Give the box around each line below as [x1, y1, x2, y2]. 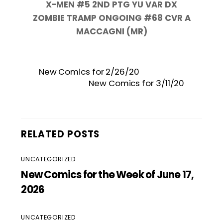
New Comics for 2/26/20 [38, 65, 139, 78]
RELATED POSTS [21, 127, 100, 140]
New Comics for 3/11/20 [89, 77, 185, 89]
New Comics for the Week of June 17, [21, 167, 194, 182]
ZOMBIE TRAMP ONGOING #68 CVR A [32, 12, 191, 24]
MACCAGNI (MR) [76, 25, 147, 38]
